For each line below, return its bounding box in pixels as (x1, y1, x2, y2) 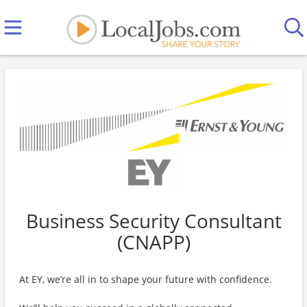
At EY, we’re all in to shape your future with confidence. (19, 273, 272, 286)
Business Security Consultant (25, 208, 282, 234)
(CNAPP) (116, 229, 191, 255)
